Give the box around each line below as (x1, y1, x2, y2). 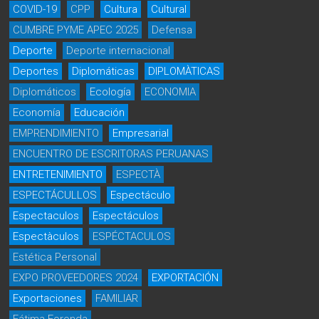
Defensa (152, 23, 193, 36)
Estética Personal (13, 251, 98, 263)
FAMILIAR (95, 292, 139, 305)
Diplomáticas (72, 65, 135, 78)
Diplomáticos (13, 85, 77, 98)
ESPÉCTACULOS (93, 230, 172, 243)
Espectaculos (13, 209, 80, 222)
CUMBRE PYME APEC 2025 (13, 23, 139, 36)
